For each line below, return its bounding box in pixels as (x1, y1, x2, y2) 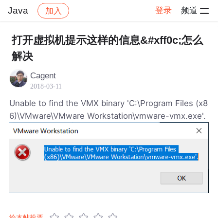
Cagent (30, 71, 56, 80)
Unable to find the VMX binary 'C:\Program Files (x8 (9, 98, 208, 108)
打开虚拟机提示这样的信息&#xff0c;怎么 (11, 34, 203, 46)
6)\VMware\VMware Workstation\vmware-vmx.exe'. (9, 110, 206, 121)
